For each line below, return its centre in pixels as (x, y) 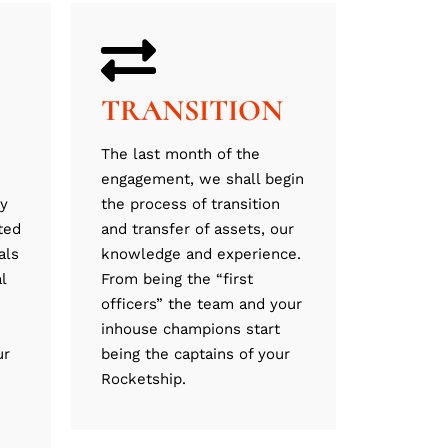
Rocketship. (143, 379)
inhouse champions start (190, 329)
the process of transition (190, 204)
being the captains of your (195, 354)
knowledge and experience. (201, 254)
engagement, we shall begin (202, 179)
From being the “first (177, 279)
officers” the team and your (201, 304)
